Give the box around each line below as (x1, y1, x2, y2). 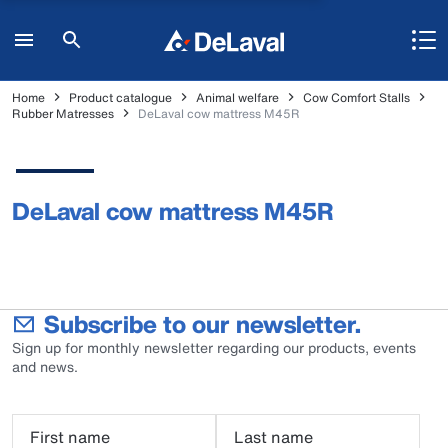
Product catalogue (69, 88, 172, 106)
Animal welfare (196, 88, 279, 106)
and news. (12, 356, 78, 377)
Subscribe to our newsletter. (44, 306, 361, 342)
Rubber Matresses (12, 104, 114, 122)
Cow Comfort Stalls (303, 88, 410, 106)
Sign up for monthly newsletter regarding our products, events (12, 337, 416, 358)
